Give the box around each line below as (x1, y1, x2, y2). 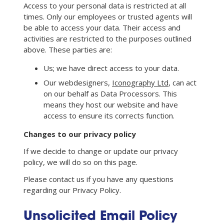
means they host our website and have (43, 99, 178, 109)
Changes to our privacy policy (23, 129, 136, 139)
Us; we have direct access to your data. (43, 62, 179, 73)
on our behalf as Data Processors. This (43, 88, 177, 98)
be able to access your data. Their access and (23, 22, 180, 32)
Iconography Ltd (112, 77, 168, 87)
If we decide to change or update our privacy (23, 146, 178, 156)
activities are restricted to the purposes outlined (23, 33, 191, 43)
